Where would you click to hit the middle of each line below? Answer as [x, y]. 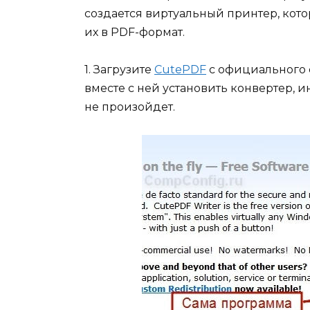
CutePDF [180, 69]
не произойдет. [130, 107]
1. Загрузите [119, 69]
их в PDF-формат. [135, 32]
